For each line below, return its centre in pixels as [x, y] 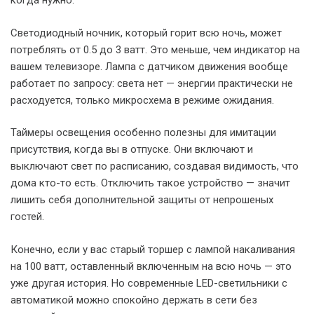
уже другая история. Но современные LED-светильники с [149, 283]
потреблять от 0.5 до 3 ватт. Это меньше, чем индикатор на [155, 49]
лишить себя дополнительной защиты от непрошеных [142, 200]
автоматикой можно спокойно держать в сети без [134, 300]
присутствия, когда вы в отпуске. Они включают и [132, 149]
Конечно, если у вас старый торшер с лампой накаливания [153, 249]
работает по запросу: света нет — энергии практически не [152, 83]
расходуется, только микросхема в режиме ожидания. [142, 100]
